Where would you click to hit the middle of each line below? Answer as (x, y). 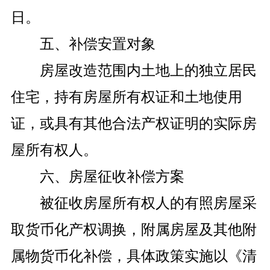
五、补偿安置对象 (97, 44)
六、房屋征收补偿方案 (112, 177)
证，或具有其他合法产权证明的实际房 (133, 124)
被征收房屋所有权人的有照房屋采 (148, 203)
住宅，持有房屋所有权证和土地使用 (126, 97)
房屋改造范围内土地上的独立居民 (148, 71)
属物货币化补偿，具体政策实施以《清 (133, 256)
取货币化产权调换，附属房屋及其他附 (133, 230)
